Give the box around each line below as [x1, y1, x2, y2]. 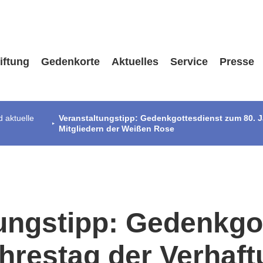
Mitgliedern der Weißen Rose [59, 124, 175, 133]
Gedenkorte [41, 56, 100, 68]
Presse [219, 56, 254, 68]
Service [170, 56, 208, 68]
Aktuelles [111, 56, 159, 68]
